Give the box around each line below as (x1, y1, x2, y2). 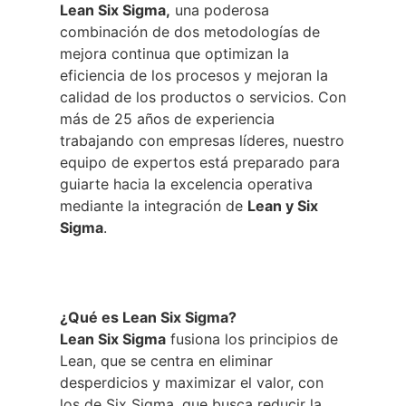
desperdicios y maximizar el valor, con (60, 372, 324, 391)
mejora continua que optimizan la (60, 44, 289, 63)
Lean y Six (247, 197, 318, 216)
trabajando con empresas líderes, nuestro (60, 131, 344, 150)
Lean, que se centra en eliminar (60, 351, 273, 370)
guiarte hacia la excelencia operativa (60, 175, 313, 194)
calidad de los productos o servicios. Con (60, 88, 346, 107)
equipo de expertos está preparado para (60, 153, 340, 172)
